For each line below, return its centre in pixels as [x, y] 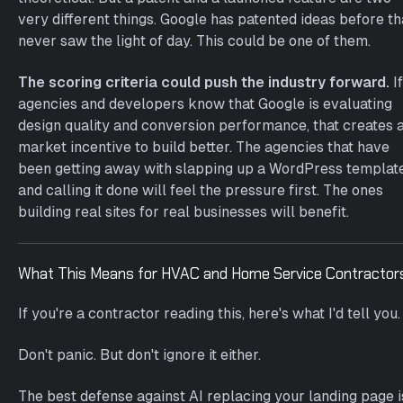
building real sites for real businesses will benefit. [184, 212]
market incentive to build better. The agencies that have [204, 147]
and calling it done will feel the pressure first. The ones [201, 190]
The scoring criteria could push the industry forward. [204, 82]
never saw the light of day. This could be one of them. [194, 41]
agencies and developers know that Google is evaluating [205, 104]
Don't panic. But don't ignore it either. [139, 355]
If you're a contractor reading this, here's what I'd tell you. [209, 313]
